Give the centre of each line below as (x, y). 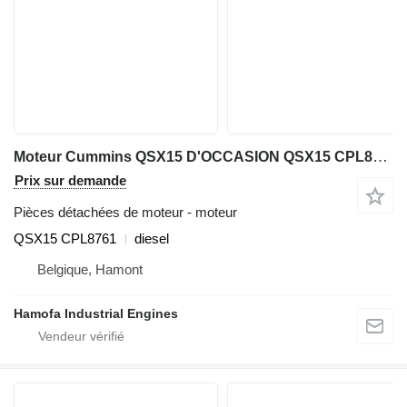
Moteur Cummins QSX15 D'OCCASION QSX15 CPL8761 (380, 157)
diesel (152, 239)
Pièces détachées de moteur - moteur (125, 213)
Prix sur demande (70, 181)
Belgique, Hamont (90, 270)
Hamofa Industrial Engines (96, 314)
